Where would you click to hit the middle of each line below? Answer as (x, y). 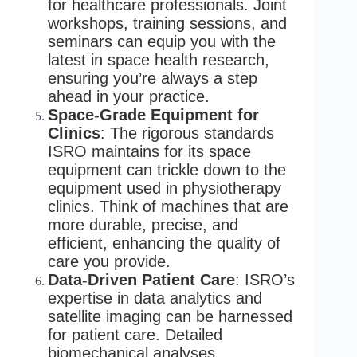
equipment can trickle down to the (167, 169)
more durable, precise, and (143, 224)
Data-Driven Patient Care (141, 279)
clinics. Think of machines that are (168, 206)
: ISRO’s (265, 279)
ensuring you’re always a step (153, 78)
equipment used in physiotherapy (165, 188)
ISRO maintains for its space (149, 151)
